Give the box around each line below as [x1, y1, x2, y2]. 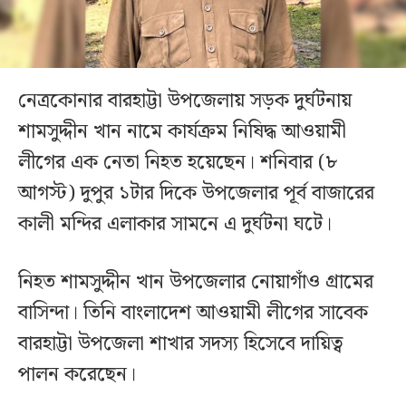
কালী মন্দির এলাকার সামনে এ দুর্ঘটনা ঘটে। [18, 208, 332, 241]
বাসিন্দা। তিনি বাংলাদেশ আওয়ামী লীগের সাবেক [18, 297, 368, 330]
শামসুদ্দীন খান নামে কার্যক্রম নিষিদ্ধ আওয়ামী [18, 116, 346, 149]
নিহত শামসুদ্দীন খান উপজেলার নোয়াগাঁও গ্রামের [18, 266, 373, 299]
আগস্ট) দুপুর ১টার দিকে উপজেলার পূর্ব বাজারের [18, 178, 374, 210]
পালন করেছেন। [18, 359, 136, 391]
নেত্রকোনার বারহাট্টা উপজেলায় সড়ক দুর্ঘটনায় [18, 85, 352, 118]
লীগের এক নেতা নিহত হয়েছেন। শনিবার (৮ [18, 147, 337, 179]
